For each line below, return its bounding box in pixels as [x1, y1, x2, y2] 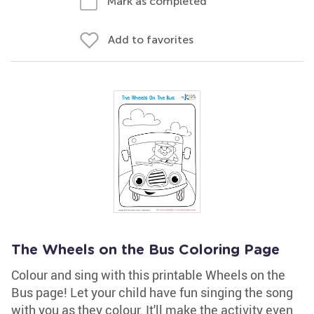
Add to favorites [108, 33, 193, 46]
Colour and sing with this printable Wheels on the [11, 266, 285, 283]
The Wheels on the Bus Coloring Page [11, 243, 280, 257]
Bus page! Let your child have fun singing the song [11, 284, 293, 301]
